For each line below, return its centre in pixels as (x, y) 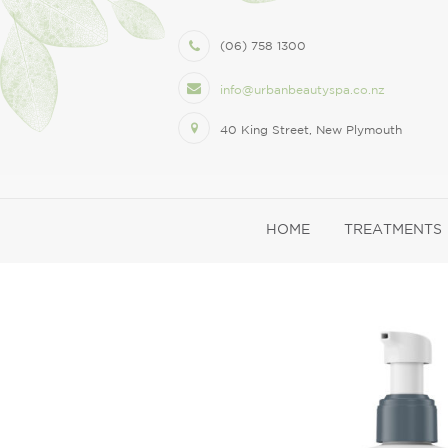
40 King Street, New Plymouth (311, 129)
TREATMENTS (392, 229)
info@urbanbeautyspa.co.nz (302, 90)
